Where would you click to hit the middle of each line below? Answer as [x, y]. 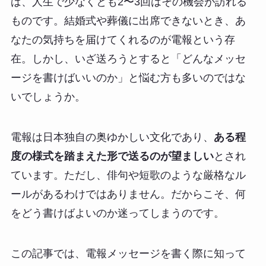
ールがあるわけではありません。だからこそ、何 [128, 194]
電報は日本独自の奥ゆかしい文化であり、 [112, 137]
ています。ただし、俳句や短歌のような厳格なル [128, 175]
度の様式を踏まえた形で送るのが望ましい [112, 156]
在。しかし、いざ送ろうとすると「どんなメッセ [128, 59]
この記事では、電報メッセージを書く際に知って [128, 254]
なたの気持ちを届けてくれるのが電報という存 [123, 40]
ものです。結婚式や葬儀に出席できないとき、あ [128, 21]
